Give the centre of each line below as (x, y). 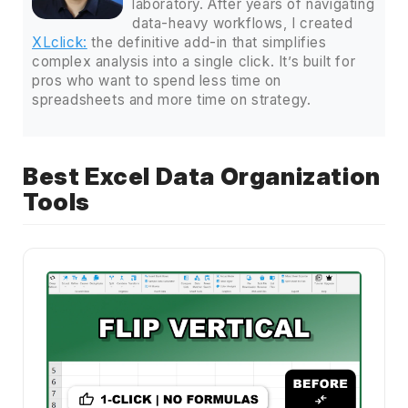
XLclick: (60, 42)
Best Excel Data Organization (202, 176)
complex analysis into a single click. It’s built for (194, 61)
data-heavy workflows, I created (243, 23)
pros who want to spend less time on (157, 80)
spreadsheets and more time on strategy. (172, 99)
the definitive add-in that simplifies (207, 42)
